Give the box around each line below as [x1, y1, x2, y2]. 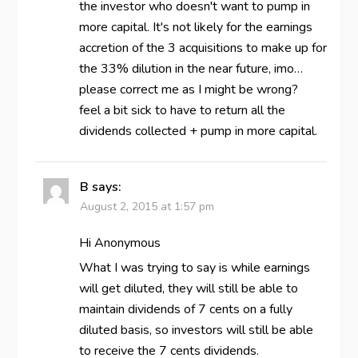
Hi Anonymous [78, 233, 161, 252]
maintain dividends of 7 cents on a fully [78, 300, 292, 318]
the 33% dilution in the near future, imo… [78, 59, 303, 78]
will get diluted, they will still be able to [78, 279, 298, 297]
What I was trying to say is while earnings [78, 258, 310, 276]
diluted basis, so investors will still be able [78, 320, 313, 339]
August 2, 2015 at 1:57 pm [79, 198, 214, 214]
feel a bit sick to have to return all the [78, 101, 285, 119]
